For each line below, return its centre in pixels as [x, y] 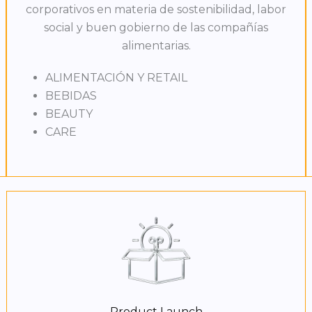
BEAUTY [69, 114]
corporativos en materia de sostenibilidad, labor [156, 10]
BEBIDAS [71, 96]
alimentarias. [156, 46]
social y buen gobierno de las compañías [156, 28]
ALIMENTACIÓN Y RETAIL [116, 78]
